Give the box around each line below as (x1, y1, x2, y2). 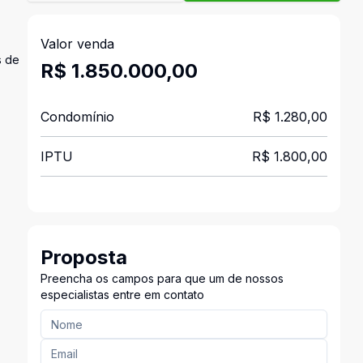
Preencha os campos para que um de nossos (40, 271, 284, 285)
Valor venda (40, 36, 114, 52)
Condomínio (40, 109, 114, 125)
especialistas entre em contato (40, 288, 204, 301)
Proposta (40, 246, 127, 269)
